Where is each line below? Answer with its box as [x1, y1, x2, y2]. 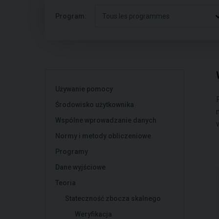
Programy [55, 148, 88, 155]
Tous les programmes [102, 12, 170, 20]
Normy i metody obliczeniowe [55, 132, 151, 140]
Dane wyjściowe [55, 163, 106, 171]
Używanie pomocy [55, 85, 113, 93]
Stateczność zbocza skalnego [65, 195, 161, 202]
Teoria [55, 179, 76, 187]
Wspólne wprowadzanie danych [55, 116, 156, 124]
